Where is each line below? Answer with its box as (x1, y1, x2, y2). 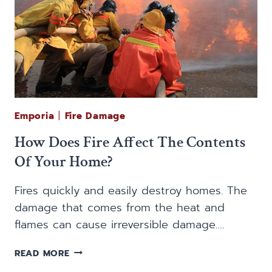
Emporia (15, 109, 55, 123)
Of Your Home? (15, 151, 112, 172)
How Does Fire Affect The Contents (15, 131, 246, 152)
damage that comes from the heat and (15, 199, 225, 216)
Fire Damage (64, 109, 126, 123)
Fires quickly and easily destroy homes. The (15, 182, 247, 199)
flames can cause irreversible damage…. (15, 216, 224, 233)
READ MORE (15, 246, 70, 260)
